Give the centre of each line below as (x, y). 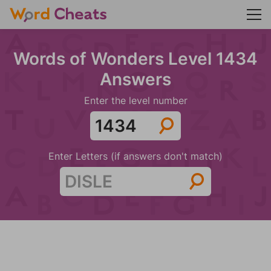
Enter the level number (135, 100)
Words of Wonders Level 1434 (135, 59)
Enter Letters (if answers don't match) (135, 156)
